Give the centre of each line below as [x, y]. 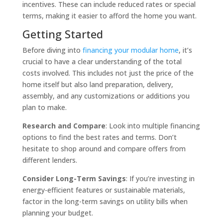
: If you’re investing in [160, 179]
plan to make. [44, 108]
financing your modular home [130, 50]
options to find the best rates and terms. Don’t [99, 137]
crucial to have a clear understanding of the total [102, 62]
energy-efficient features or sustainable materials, [104, 190]
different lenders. [50, 160]
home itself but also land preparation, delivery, [98, 85]
